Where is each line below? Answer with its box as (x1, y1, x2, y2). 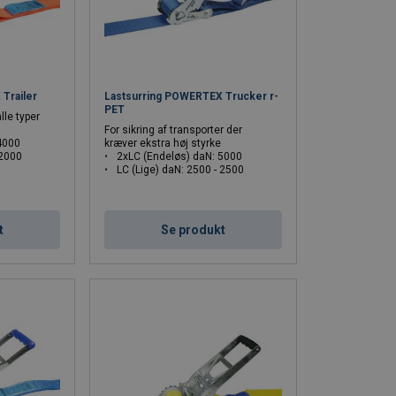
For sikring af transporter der (104, 123, 243, 136)
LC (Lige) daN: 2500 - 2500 (117, 163, 245, 176)
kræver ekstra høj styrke (104, 136, 222, 149)
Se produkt (161, 222, 226, 237)
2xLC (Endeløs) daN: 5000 (117, 149, 243, 163)
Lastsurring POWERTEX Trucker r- (104, 89, 279, 103)
